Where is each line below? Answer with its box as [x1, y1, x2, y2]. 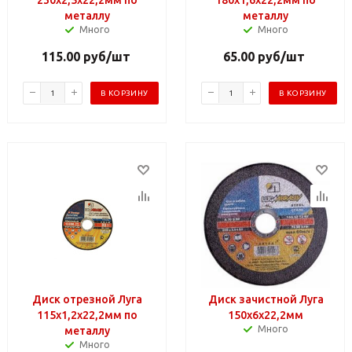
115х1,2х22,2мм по [37, 308, 137, 321]
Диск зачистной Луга [207, 292, 324, 306]
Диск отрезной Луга [32, 292, 142, 306]
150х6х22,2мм [228, 308, 303, 321]
